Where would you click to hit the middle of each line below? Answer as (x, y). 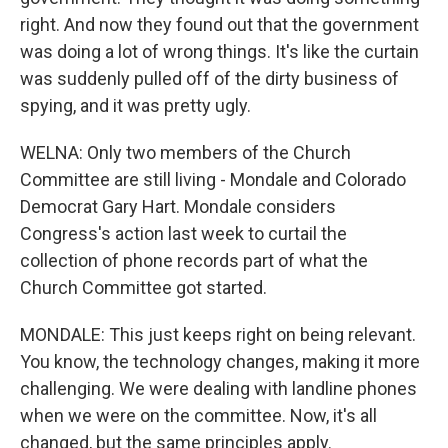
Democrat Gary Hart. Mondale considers (178, 206)
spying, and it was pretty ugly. (135, 105)
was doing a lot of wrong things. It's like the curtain (219, 51)
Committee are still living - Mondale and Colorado (213, 179)
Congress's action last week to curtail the (183, 233)
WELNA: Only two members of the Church (185, 152)
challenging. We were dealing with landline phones (218, 388)
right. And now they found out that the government (219, 24)
